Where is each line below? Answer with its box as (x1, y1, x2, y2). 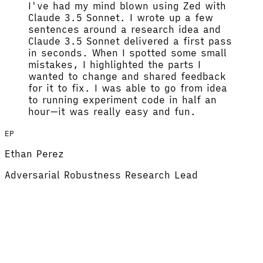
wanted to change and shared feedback (28, 70, 226, 83)
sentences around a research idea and (28, 23, 221, 36)
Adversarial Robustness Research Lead (5, 169, 198, 181)
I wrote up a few (130, 12, 213, 24)
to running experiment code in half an (28, 94, 217, 106)
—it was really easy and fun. (50, 106, 196, 118)
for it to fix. (28, 82, 90, 95)
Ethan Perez (5, 148, 64, 160)
